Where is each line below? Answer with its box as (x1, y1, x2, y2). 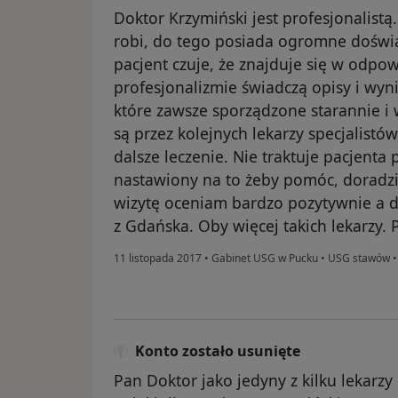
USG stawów (325, 251, 390, 267)
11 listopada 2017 (114, 251, 202, 267)
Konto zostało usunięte (135, 341, 300, 362)
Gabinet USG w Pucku (209, 251, 321, 267)
